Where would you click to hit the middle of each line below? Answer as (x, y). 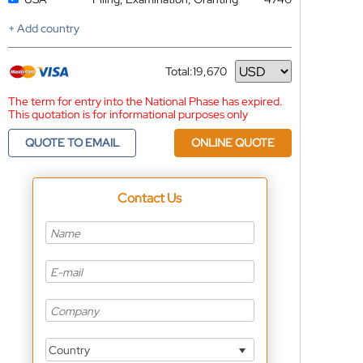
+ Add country (43, 28)
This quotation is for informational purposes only (128, 114)
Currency (188, 77)
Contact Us (150, 198)
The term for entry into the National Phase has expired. (145, 101)
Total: (179, 71)
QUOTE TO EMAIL (72, 143)
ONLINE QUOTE (233, 143)
